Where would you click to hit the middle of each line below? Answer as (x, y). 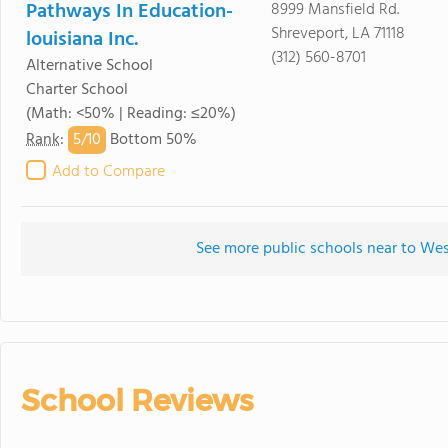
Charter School (77, 90)
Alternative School (89, 66)
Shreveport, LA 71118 (337, 34)
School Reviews (137, 400)
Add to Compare (108, 172)
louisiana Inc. (82, 40)
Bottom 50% (151, 140)
